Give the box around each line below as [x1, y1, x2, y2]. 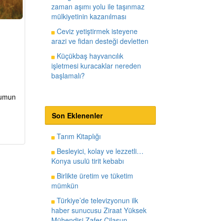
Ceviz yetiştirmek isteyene [54, 26, 138, 36]
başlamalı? [51, 70, 85, 80]
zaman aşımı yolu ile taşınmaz [51, 1, 145, 11]
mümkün [51, 180, 78, 190]
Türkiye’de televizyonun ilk [54, 195, 138, 205]
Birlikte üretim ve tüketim [54, 170, 133, 181]
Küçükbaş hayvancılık [54, 50, 123, 61]
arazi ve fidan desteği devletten [51, 36, 148, 46]
